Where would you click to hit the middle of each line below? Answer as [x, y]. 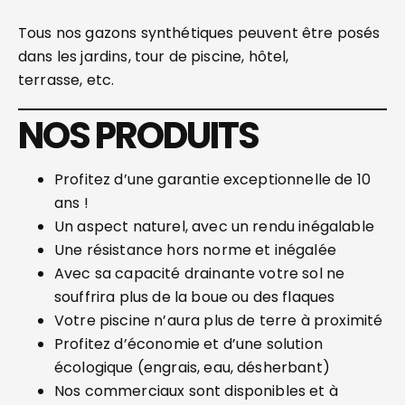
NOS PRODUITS [138, 136]
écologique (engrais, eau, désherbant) [192, 367]
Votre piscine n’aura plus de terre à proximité [219, 320]
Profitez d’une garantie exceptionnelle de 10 [213, 179]
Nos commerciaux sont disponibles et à [196, 391]
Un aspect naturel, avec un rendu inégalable [214, 226]
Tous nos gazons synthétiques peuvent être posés [199, 33]
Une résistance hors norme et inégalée [195, 250]
